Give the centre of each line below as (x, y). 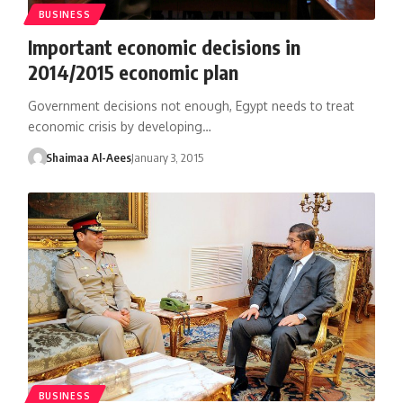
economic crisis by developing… (119, 126)
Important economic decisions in (164, 46)
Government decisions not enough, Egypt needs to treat (191, 105)
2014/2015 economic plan (133, 72)
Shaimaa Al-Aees (89, 157)
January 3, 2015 (168, 157)
